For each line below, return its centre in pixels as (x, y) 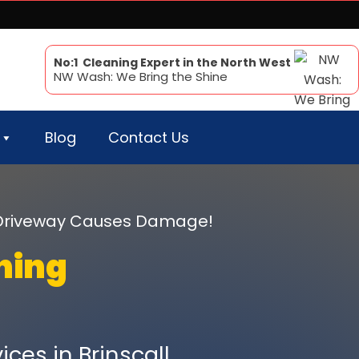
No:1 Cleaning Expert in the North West (172, 62)
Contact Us (149, 137)
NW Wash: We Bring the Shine (141, 76)
